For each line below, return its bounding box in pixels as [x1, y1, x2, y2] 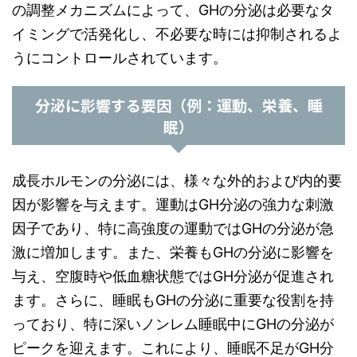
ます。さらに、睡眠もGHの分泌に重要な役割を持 [12, 292, 334, 308]
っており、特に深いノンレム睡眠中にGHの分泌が [12, 316, 334, 332]
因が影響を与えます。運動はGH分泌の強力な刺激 [12, 196, 334, 213]
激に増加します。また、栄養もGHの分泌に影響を [12, 244, 334, 261]
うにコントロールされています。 [12, 49, 227, 66]
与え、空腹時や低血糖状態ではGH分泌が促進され [12, 268, 334, 284]
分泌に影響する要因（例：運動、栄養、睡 [34, 94, 323, 116]
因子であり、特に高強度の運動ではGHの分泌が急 [12, 220, 334, 237]
